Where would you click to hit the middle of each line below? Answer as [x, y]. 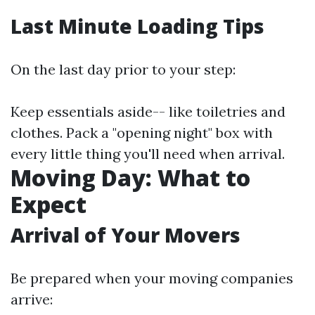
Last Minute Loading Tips [137, 26]
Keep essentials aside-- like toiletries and [148, 111]
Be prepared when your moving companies [152, 278]
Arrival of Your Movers [126, 235]
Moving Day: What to [130, 178]
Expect [49, 204]
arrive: [32, 299]
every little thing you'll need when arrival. [148, 154]
